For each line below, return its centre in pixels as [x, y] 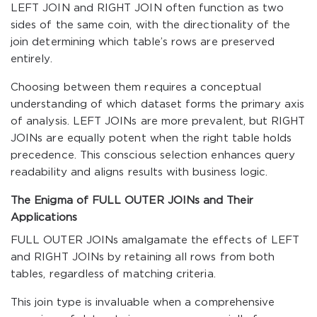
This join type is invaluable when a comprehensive [143, 302]
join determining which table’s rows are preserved [143, 42]
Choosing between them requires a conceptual [136, 87]
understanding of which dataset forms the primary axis [158, 104]
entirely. [31, 59]
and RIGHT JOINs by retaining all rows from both [143, 257]
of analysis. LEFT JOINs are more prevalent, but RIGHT [158, 121]
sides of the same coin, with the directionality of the [151, 25]
